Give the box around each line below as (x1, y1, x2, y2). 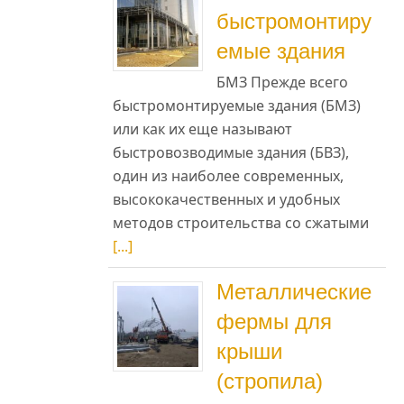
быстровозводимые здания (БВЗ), (112, 142, 349, 163)
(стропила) (216, 369, 323, 394)
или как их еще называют (112, 119, 292, 140)
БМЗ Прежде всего (216, 72, 348, 93)
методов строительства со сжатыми (112, 213, 369, 234)
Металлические (216, 280, 372, 305)
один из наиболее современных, (112, 166, 344, 187)
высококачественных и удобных (112, 189, 340, 210)
